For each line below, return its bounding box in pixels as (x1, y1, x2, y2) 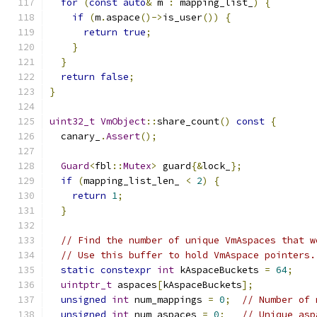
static (61, 264, 95, 276)
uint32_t (50, 115, 95, 127)
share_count (157, 115, 219, 127)
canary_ (50, 130, 100, 142)
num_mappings (129, 294, 208, 306)
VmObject (100, 115, 146, 127)
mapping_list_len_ (83, 175, 185, 187)
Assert (106, 130, 140, 142)
